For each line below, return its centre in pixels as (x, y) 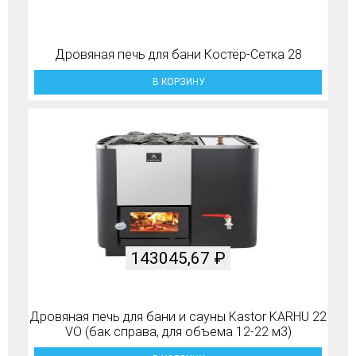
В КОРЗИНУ (178, 82)
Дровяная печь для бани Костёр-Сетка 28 (178, 54)
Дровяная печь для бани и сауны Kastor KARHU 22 (178, 316)
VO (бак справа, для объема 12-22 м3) (178, 331)
